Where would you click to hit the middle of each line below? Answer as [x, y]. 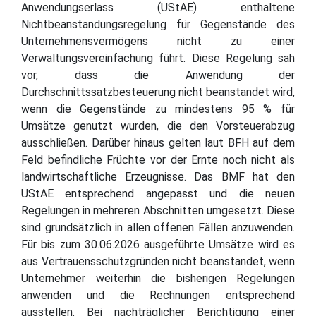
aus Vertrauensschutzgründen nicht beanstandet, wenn [158, 261]
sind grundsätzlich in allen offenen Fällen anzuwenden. [158, 227]
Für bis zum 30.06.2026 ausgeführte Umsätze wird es [158, 244]
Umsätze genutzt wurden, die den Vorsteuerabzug [158, 126]
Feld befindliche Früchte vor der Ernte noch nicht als [158, 159]
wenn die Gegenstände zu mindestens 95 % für [158, 109]
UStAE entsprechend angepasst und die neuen [158, 193]
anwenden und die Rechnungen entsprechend [158, 295]
